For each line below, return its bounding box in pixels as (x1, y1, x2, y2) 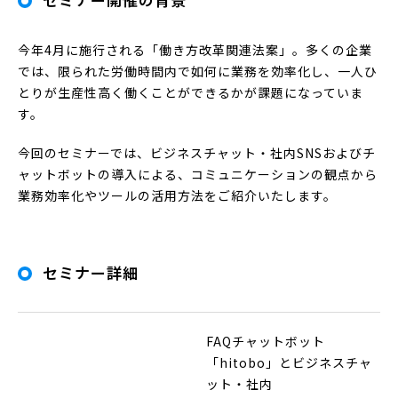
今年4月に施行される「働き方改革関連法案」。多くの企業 (18, 40, 372, 59)
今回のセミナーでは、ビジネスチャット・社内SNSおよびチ (18, 143, 376, 162)
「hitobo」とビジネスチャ (206, 353, 372, 371)
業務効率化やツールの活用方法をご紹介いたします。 (18, 186, 337, 204)
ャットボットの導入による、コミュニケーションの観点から (18, 164, 378, 183)
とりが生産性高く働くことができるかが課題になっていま (18, 83, 363, 101)
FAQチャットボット (206, 331, 325, 350)
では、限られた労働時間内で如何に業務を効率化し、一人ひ (18, 61, 378, 80)
